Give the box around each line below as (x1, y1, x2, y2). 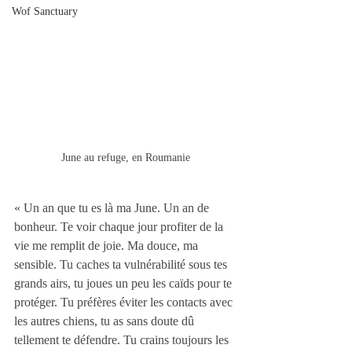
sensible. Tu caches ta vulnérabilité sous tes (14, 258, 230, 271)
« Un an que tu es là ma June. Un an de (14, 201, 212, 214)
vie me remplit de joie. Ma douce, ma (14, 239, 201, 252)
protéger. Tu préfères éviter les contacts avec (14, 295, 236, 309)
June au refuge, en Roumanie (61, 152, 190, 163)
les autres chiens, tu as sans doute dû (14, 314, 197, 328)
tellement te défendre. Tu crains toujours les (14, 333, 232, 346)
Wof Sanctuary (12, 5, 78, 17)
